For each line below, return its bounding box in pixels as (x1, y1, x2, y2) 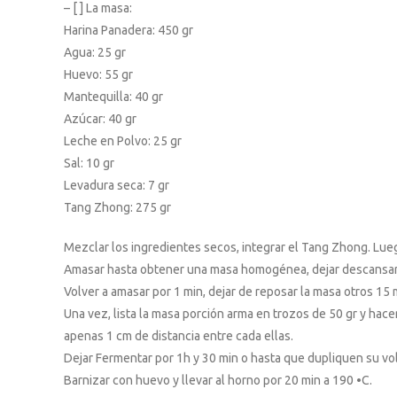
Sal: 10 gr (64, 156, 114, 170)
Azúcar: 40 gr (64, 112, 136, 126)
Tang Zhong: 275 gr (64, 200, 171, 214)
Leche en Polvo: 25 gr (64, 134, 182, 148)
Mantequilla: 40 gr (64, 90, 163, 104)
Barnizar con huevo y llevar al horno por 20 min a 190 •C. (64, 373, 372, 387)
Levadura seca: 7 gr (64, 178, 169, 192)
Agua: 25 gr (64, 45, 126, 59)
